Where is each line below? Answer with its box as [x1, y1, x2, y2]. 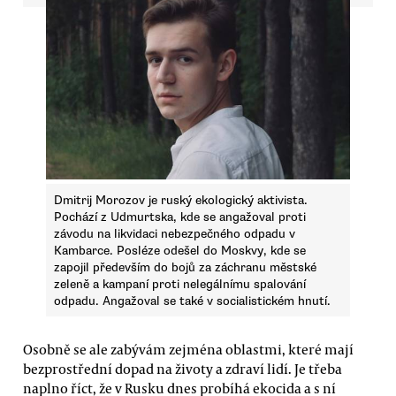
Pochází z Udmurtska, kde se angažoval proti [53, 209, 306, 225]
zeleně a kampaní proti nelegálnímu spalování [53, 276, 306, 292]
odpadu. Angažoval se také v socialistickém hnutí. [53, 293, 331, 308]
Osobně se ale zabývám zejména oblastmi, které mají [23, 340, 354, 359]
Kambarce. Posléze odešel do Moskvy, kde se [53, 242, 306, 258]
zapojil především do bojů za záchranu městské [53, 259, 316, 275]
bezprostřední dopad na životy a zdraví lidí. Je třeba [23, 360, 342, 378]
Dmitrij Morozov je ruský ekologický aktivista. [53, 192, 308, 208]
